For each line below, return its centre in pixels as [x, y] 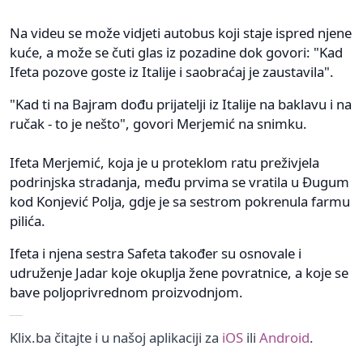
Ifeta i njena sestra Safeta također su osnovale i [156, 253]
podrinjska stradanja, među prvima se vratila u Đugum [179, 181]
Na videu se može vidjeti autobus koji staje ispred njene [181, 32]
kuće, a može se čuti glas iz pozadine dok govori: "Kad [176, 52]
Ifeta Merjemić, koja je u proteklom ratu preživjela [164, 162]
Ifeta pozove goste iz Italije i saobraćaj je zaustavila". [172, 71]
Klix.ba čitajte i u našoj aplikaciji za [116, 337]
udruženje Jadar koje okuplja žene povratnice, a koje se [179, 272]
